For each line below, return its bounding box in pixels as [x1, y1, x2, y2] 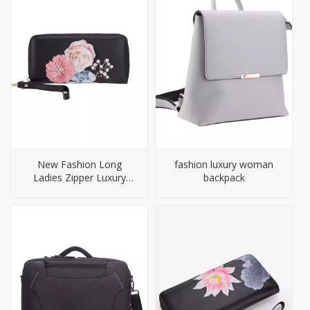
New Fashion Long [37, 157, 122, 171]
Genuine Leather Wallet [27, 183, 131, 197]
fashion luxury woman [174, 157, 273, 171]
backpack [203, 170, 245, 184]
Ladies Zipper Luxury [33, 170, 126, 184]
